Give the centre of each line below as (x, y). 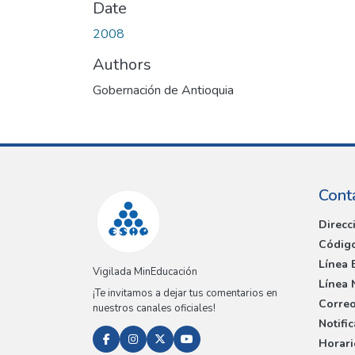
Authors (122, 64)
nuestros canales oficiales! (154, 309)
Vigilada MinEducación (145, 272)
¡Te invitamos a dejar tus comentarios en (185, 294)
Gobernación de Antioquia (163, 90)
